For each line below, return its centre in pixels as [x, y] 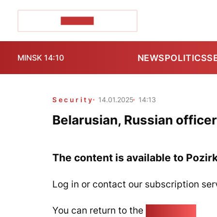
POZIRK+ [77, 21]
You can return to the [99, 210]
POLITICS [186, 58]
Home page [171, 210]
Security [73, 100]
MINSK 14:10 [41, 58]
